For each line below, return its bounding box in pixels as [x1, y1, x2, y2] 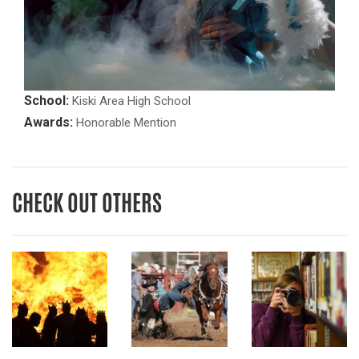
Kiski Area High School [69, 94, 191, 109]
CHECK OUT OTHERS [12, 187, 162, 216]
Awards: [24, 115, 73, 131]
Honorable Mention [73, 115, 176, 131]
